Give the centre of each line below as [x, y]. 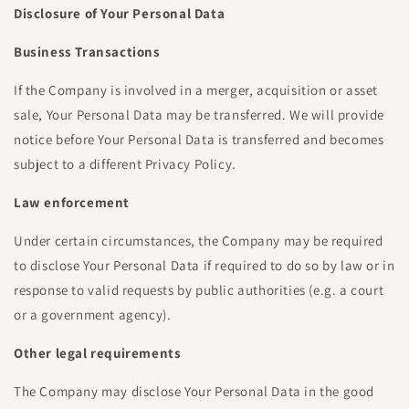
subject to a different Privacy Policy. [125, 164]
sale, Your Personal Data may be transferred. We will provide [199, 115]
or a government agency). [93, 315]
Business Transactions [87, 52]
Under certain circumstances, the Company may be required [199, 241]
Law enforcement [72, 202]
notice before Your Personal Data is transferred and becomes [199, 139]
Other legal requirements [98, 353]
